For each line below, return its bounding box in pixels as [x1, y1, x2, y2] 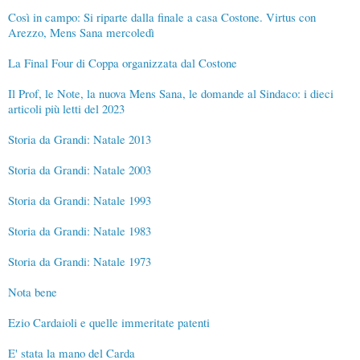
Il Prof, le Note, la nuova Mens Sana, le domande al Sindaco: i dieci [8, 85, 333, 102]
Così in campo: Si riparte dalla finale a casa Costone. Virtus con [8, 9, 316, 26]
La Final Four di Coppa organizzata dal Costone [8, 55, 237, 72]
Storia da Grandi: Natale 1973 [8, 253, 151, 270]
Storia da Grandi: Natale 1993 [8, 192, 151, 209]
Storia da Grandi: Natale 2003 [8, 162, 151, 178]
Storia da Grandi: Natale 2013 [8, 131, 151, 148]
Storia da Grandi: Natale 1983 [8, 223, 151, 239]
